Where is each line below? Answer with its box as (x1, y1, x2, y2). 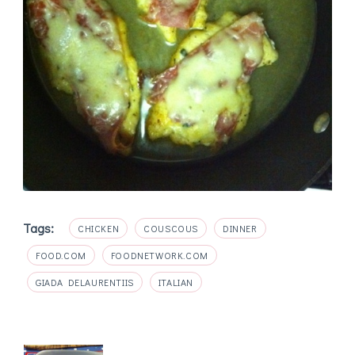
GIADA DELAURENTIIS (36, 276, 134, 289)
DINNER (223, 221, 258, 235)
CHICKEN (78, 221, 120, 235)
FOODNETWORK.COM (110, 249, 208, 262)
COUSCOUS (143, 221, 199, 235)
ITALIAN (158, 276, 194, 289)
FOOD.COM (36, 249, 86, 262)
